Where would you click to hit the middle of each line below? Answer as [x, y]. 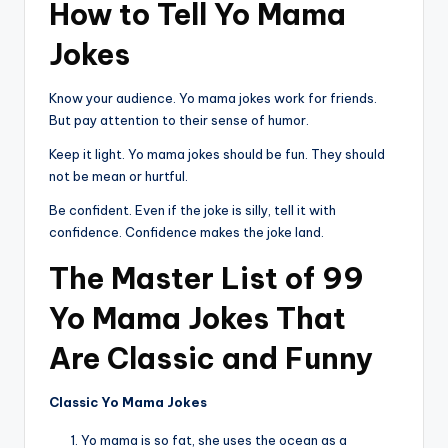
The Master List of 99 [206, 279]
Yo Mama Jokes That [197, 319]
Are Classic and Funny [211, 359]
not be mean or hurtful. [118, 176]
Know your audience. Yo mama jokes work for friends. [213, 98]
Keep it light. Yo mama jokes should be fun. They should [217, 154]
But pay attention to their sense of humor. [179, 120]
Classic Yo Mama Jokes [128, 402]
